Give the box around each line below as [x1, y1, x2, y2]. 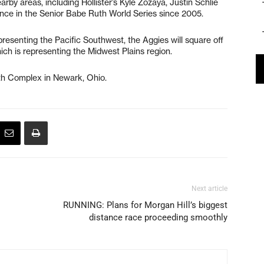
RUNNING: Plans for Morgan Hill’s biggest [63, 199, 227, 210]
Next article [192, 184, 227, 193]
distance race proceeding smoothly [89, 212, 227, 223]
